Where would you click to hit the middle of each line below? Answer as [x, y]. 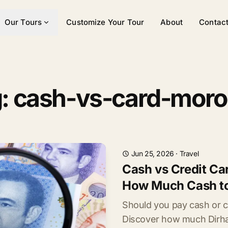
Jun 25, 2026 [152, 153]
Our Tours [23, 22]
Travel [189, 153]
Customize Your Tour [105, 22]
